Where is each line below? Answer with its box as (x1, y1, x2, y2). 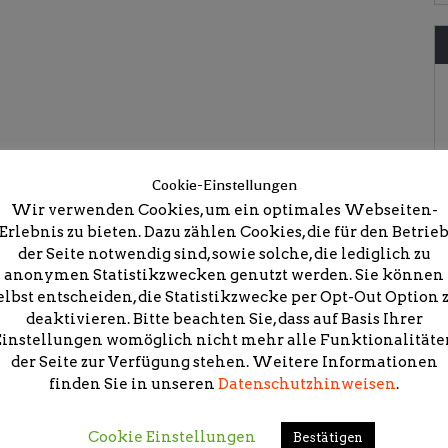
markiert (271, 365, 345, 383)
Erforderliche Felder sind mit (38, 365, 264, 383)
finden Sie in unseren (49, 374, 218, 393)
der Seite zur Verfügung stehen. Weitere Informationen (10, 353, 438, 372)
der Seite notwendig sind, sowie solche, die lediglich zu (17, 244, 431, 263)
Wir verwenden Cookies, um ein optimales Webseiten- (10, 201, 438, 220)
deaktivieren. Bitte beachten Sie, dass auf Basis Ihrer (25, 309, 423, 328)
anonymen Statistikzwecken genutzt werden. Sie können (4, 266, 444, 285)
